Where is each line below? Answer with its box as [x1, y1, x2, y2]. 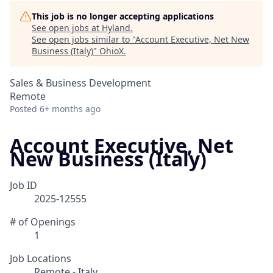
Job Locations [10, 252, 71, 266]
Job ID [10, 179, 37, 193]
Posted [10, 103, 37, 115]
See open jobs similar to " [32, 34, 135, 45]
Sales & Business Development [10, 76, 151, 90]
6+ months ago [40, 103, 101, 115]
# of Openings [10, 215, 76, 229]
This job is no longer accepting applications [32, 10, 214, 22]
